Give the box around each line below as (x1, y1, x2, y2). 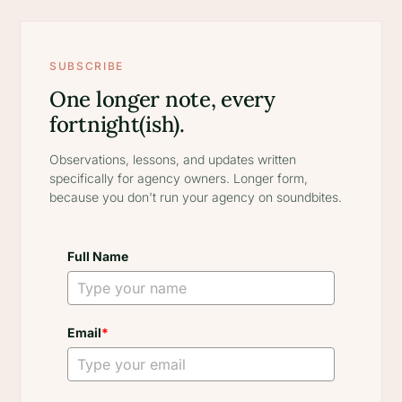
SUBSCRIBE (49, 59, 125, 73)
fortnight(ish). (49, 110, 185, 138)
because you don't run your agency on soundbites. (49, 189, 342, 205)
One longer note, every (49, 85, 275, 113)
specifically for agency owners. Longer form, (49, 170, 308, 186)
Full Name (67, 249, 128, 264)
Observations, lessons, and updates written (49, 152, 296, 167)
